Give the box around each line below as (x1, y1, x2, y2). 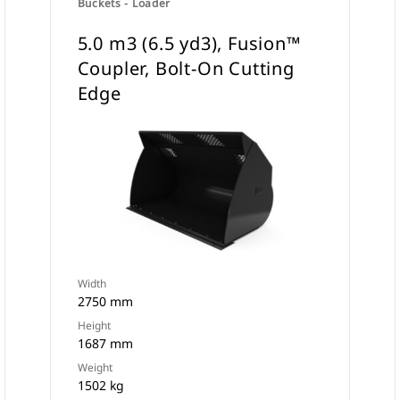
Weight (77, 360, 112, 375)
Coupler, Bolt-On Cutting (77, 56, 295, 80)
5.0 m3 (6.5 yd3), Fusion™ (77, 31, 301, 55)
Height (77, 318, 111, 333)
